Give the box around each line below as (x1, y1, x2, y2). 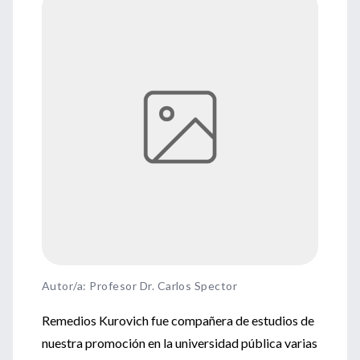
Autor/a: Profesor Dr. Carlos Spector (42, 279, 238, 292)
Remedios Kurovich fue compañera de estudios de (42, 313, 314, 328)
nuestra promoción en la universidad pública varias (42, 335, 317, 350)
